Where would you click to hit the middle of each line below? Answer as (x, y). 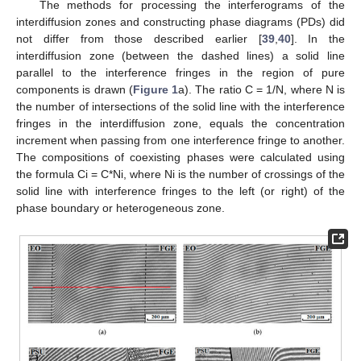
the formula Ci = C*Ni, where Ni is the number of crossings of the (180, 174)
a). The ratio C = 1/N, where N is (261, 90)
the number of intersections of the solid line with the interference (180, 107)
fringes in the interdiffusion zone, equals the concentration (180, 124)
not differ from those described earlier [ (139, 39)
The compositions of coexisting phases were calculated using (180, 158)
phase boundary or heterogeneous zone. (120, 208)
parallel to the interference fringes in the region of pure (180, 73)
